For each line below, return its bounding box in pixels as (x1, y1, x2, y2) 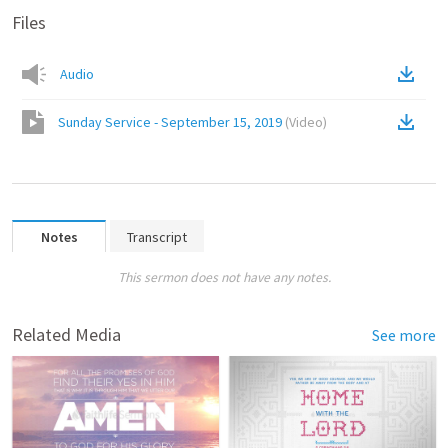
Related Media (12, 323, 121, 346)
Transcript (127, 228, 187, 246)
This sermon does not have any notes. (117, 269, 331, 286)
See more (372, 325, 436, 345)
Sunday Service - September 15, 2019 (58, 113, 282, 131)
